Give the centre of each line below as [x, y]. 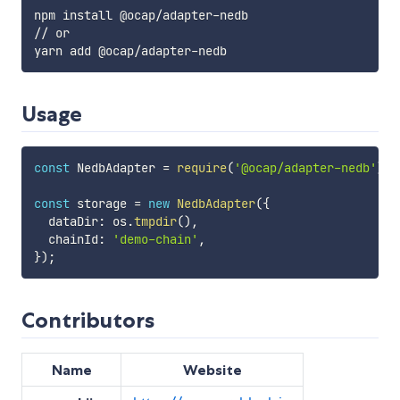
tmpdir [155, 222]
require [201, 168]
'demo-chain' [155, 240]
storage [101, 204]
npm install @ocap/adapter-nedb [141, 16]
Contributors [88, 321]
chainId [66, 240]
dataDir [66, 222]
